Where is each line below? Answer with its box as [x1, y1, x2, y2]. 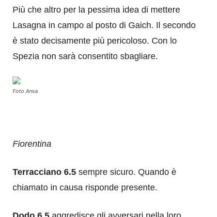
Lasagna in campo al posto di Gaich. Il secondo [13, 20, 196, 30]
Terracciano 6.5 [13, 167, 76, 177]
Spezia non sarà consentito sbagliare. [13, 51, 158, 61]
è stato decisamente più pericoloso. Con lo [13, 35, 177, 46]
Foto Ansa [13, 87, 38, 94]
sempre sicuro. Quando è [76, 167, 176, 177]
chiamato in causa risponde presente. [13, 182, 157, 192]
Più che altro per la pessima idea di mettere [13, 4, 180, 15]
